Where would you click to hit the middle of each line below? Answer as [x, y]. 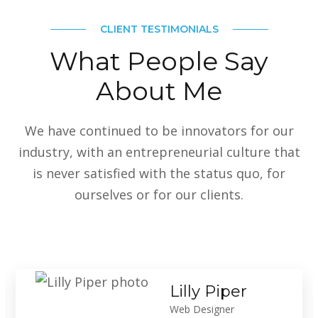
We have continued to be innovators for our [159, 131]
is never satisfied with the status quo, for [159, 174]
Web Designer [202, 309]
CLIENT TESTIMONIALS [159, 29]
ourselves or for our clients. [159, 195]
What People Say [159, 61]
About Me [159, 91]
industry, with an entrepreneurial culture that [159, 152]
